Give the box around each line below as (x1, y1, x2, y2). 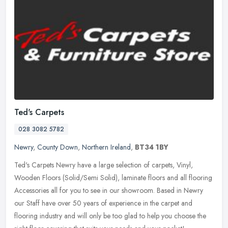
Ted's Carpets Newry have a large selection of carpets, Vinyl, (14, 160, 193, 170)
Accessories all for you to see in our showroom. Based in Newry (14, 185, 203, 196)
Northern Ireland (82, 142, 131, 153)
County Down (37, 142, 78, 153)
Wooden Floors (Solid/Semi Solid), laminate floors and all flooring (14, 173, 212, 183)
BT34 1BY (135, 142, 168, 153)
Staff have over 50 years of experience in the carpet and (26, 198, 192, 209)
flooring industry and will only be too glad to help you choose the (14, 211, 206, 221)
